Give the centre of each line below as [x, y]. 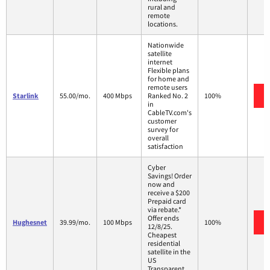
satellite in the [169, 251]
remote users [168, 87]
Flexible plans [168, 70]
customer [162, 121]
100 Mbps [118, 222]
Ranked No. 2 [168, 95]
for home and [168, 78]
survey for [163, 129]
